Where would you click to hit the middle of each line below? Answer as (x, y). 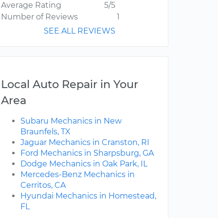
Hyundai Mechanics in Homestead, (88, 196)
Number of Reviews (39, 17)
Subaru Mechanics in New (71, 121)
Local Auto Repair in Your (70, 84)
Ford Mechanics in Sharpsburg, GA (87, 153)
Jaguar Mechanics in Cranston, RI (85, 143)
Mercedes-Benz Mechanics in (78, 175)
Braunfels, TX (45, 132)
